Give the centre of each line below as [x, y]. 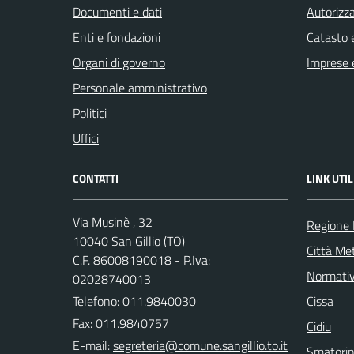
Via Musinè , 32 [113, 222]
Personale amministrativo [140, 88]
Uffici [86, 138]
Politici [90, 113]
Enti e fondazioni [117, 37]
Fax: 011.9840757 [121, 323]
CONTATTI [96, 178]
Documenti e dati [117, 12]
